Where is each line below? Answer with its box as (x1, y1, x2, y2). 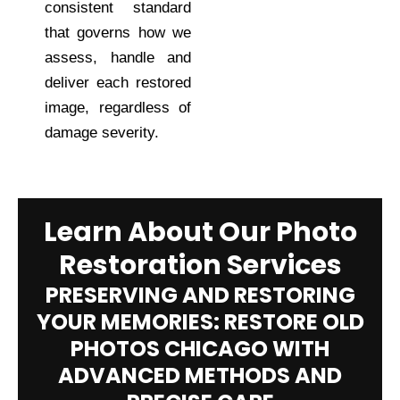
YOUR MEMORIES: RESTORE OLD (36, 307, 364, 337)
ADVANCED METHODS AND (58, 361, 342, 391)
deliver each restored (45, 73, 191, 91)
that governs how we (45, 23, 191, 41)
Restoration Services (58, 246, 342, 285)
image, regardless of (45, 98, 191, 116)
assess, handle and (45, 48, 191, 66)
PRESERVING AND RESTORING (45, 280, 355, 311)
